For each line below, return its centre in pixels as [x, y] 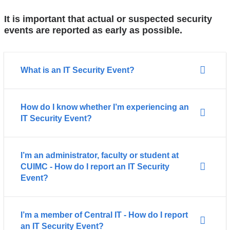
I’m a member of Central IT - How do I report [104, 215]
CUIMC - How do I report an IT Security [95, 166]
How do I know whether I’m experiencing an [104, 107]
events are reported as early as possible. [93, 30]
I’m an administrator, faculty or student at [99, 155]
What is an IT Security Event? [78, 70]
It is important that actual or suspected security [108, 19]
